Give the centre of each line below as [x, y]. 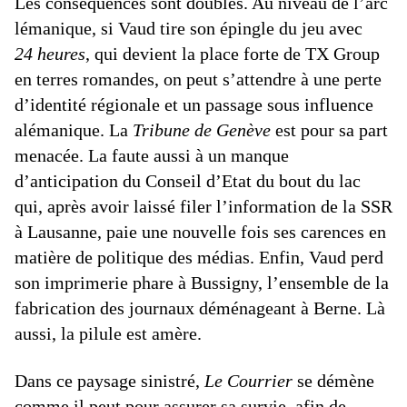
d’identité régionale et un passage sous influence [194, 105]
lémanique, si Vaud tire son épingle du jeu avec [189, 29]
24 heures [50, 54]
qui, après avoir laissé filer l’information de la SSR [203, 207]
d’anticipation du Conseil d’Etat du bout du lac [188, 181]
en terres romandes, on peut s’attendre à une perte [198, 79]
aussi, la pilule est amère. [108, 334]
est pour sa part [329, 130]
